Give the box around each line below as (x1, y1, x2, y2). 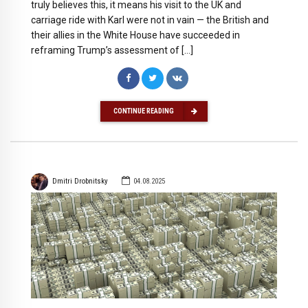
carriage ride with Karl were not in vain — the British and (31, 14, 269, 26)
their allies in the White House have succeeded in (31, 30, 240, 41)
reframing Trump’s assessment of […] (31, 45, 193, 56)
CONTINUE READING (113, 106, 174, 115)
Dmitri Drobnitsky (52, 177, 108, 186)
